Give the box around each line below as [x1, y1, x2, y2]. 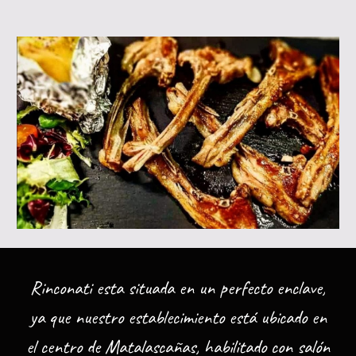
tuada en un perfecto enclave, [137, 276, 326, 300]
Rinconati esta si [30, 276, 137, 300]
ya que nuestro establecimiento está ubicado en [29, 305, 327, 329]
